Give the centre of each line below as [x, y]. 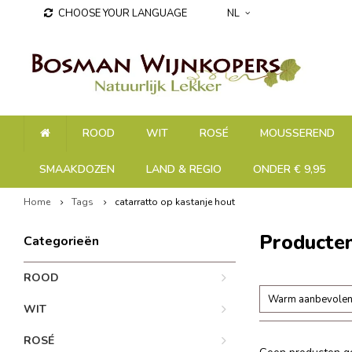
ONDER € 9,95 [289, 169]
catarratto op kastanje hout [175, 202]
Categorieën [61, 241]
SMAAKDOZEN [77, 169]
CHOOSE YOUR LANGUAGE [123, 13]
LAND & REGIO [184, 169]
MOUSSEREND [297, 133]
